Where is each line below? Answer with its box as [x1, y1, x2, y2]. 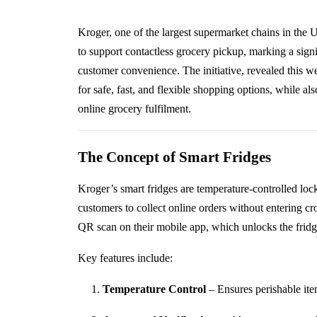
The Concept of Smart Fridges [77, 149, 271, 166]
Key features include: [77, 252, 173, 265]
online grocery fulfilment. [77, 103, 191, 115]
